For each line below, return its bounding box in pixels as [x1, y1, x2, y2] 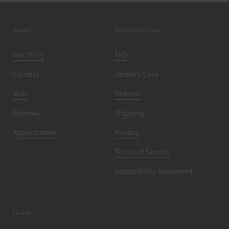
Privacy [114, 127, 139, 138]
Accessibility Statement [114, 166, 193, 177]
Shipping [114, 107, 145, 119]
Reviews [13, 107, 40, 119]
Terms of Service [114, 146, 170, 157]
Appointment [13, 127, 57, 138]
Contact [13, 68, 39, 80]
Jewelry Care [114, 68, 158, 80]
